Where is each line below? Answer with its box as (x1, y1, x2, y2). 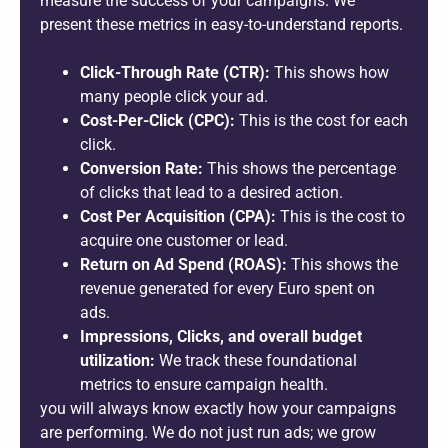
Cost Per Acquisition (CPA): (80, 206, 276, 226)
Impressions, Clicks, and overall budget (80, 326, 362, 346)
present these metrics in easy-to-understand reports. (40, 14, 403, 34)
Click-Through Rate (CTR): (80, 62, 270, 82)
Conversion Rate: (80, 158, 203, 178)
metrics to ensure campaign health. (80, 374, 328, 394)
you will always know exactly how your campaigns (40, 398, 396, 418)
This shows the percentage (203, 158, 396, 178)
